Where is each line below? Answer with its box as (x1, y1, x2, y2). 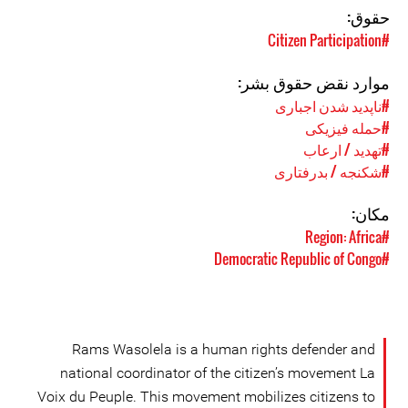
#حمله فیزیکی (305, 117, 390, 138)
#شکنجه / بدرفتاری (274, 160, 390, 182)
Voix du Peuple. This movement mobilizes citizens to (37, 388, 375, 405)
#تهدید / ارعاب (303, 138, 390, 160)
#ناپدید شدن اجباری (275, 95, 390, 117)
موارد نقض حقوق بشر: (238, 70, 390, 94)
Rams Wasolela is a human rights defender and (72, 341, 375, 358)
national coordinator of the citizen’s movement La (60, 364, 375, 382)
